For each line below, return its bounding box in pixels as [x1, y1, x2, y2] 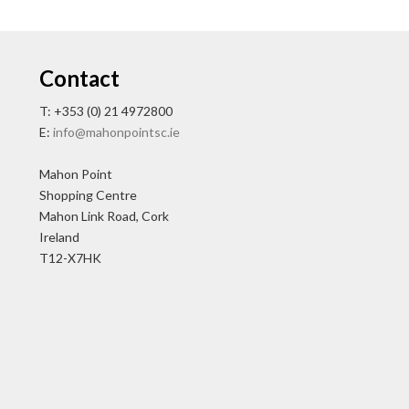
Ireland [38, 229, 79, 246]
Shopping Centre [38, 187, 137, 204]
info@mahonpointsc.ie [52, 124, 180, 141]
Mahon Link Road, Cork [38, 208, 169, 225]
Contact [38, 65, 120, 92]
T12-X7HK [38, 250, 101, 267]
